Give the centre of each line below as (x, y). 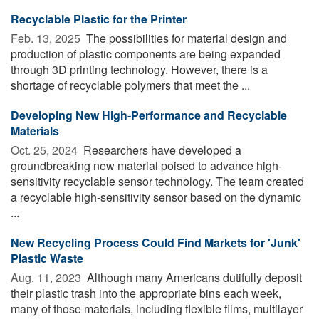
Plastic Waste (47, 258)
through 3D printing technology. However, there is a (139, 70)
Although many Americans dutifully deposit (193, 278)
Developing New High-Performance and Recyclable (149, 115)
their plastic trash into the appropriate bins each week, (146, 293)
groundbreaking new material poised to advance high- (146, 166)
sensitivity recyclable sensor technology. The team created (157, 182)
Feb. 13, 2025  (47, 38)
